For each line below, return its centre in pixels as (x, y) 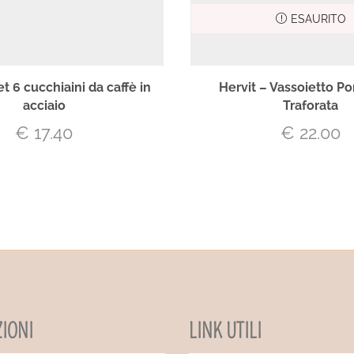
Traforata (310, 106)
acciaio (44, 106)
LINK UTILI (225, 332)
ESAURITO (318, 19)
